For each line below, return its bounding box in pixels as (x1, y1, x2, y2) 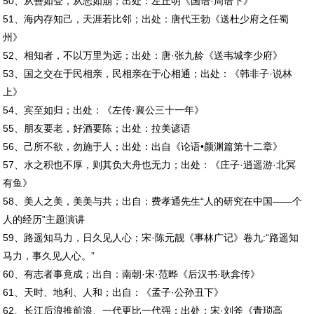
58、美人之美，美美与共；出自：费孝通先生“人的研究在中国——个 (3, 195, 303, 207)
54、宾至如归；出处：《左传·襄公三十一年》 (3, 104, 205, 116)
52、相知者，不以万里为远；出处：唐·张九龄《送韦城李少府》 (3, 49, 283, 61)
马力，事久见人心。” (3, 250, 95, 261)
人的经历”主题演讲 (3, 213, 86, 225)
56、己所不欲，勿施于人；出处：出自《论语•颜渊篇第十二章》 (3, 140, 283, 152)
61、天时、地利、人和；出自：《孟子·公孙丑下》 (3, 286, 224, 298)
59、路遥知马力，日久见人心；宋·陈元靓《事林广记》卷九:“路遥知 (3, 231, 299, 243)
